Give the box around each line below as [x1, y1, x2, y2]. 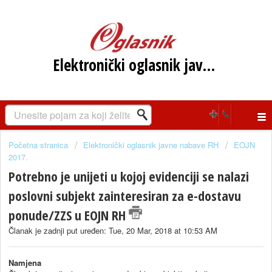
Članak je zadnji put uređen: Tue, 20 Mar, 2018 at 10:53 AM [8, 225, 217, 237]
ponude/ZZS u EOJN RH [8, 206, 129, 225]
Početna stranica [8, 139, 70, 151]
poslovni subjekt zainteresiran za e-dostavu [8, 186, 241, 205]
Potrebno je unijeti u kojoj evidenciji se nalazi [8, 167, 249, 186]
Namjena [8, 256, 41, 268]
